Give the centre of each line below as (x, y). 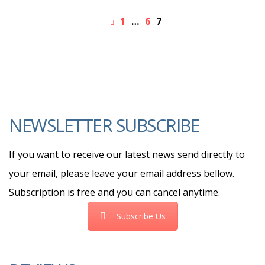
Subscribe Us (141, 216)
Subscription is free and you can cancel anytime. (114, 192)
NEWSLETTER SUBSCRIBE (104, 125)
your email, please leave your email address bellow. (122, 173)
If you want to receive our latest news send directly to (127, 154)
